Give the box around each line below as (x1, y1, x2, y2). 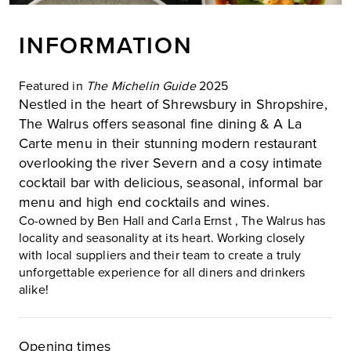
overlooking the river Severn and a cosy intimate (19, 154, 323, 172)
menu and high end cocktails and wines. (19, 194, 270, 212)
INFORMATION (19, 31, 193, 61)
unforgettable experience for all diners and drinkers (19, 265, 306, 281)
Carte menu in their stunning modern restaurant (19, 135, 317, 153)
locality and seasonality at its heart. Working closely (19, 230, 306, 247)
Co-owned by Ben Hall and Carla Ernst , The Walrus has (19, 213, 326, 230)
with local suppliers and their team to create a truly (19, 248, 302, 264)
